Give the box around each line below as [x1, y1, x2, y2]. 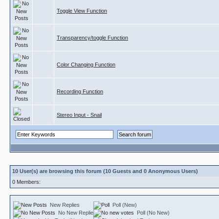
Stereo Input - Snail [57, 112, 102, 118]
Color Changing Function [57, 62, 115, 67]
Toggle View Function [57, 8, 107, 14]
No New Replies [58, 210, 96, 216]
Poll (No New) [137, 210, 170, 216]
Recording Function [57, 88, 103, 94]
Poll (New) [112, 202, 137, 208]
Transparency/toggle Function [57, 35, 128, 41]
